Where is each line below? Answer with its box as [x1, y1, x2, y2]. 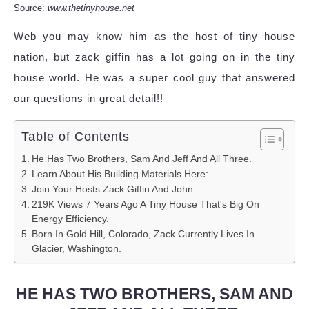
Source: [14, 3, 48, 14]
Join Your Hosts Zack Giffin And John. [31, 184, 196, 195]
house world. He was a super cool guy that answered [14, 72, 295, 84]
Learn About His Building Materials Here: [31, 169, 208, 180]
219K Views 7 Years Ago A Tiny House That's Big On [31, 199, 259, 210]
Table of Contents [21, 130, 130, 144]
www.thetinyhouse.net [48, 3, 134, 14]
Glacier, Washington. [31, 243, 121, 255]
